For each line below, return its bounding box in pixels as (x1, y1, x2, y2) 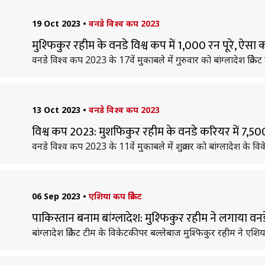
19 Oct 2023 (31, 18, 80, 29)
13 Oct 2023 (31, 104, 80, 115)
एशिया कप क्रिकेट (88, 190, 142, 202)
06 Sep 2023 (31, 190, 80, 202)
